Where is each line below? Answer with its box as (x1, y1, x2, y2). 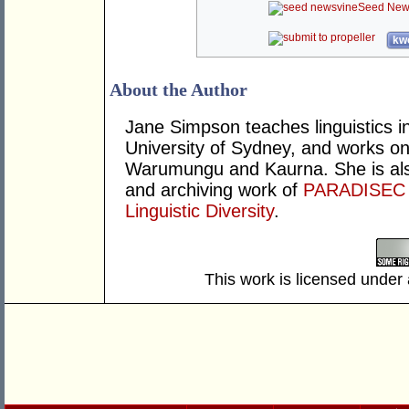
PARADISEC (303, 180, 405, 201)
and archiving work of (125, 180, 303, 201)
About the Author (110, 79, 247, 100)
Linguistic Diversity (125, 201, 274, 222)
